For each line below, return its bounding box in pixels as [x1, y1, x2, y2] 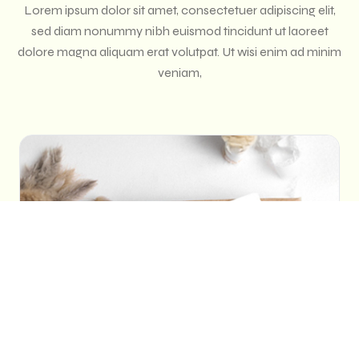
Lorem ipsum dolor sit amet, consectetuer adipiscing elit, [23, 2, 336, 18]
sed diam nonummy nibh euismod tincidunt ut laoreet [30, 22, 329, 38]
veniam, [157, 64, 202, 80]
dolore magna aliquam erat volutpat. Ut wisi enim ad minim [18, 43, 341, 59]
